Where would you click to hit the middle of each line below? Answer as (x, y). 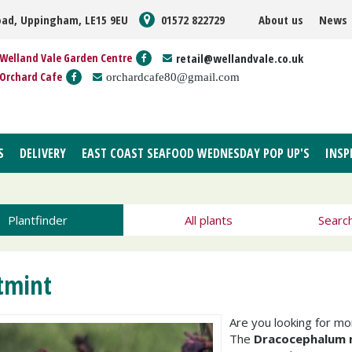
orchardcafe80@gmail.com (173, 77)
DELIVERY (43, 153)
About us (281, 20)
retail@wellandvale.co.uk (240, 58)
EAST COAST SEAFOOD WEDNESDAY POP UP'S (196, 153)
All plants (208, 220)
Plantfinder (37, 220)
